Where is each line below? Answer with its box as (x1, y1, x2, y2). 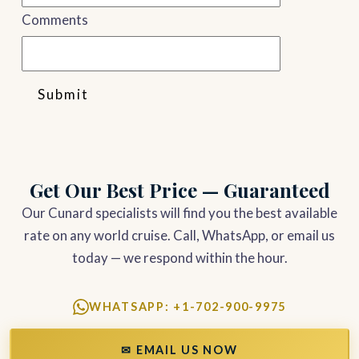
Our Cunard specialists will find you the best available (22, 204, 337, 222)
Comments (22, 11, 88, 29)
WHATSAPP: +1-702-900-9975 (88, 299, 287, 313)
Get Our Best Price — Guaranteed (29, 177, 330, 204)
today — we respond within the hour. (71, 249, 288, 267)
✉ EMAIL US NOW (121, 342, 238, 357)
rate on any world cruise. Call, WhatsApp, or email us (24, 227, 335, 244)
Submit (38, 86, 90, 103)
